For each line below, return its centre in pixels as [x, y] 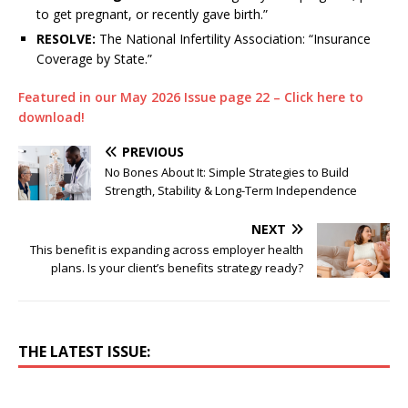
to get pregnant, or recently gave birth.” [152, 15]
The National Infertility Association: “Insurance [233, 39]
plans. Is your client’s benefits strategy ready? [177, 268]
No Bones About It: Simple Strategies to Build [227, 173]
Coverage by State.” [94, 59]
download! [51, 117]
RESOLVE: [66, 39]
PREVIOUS [153, 152]
